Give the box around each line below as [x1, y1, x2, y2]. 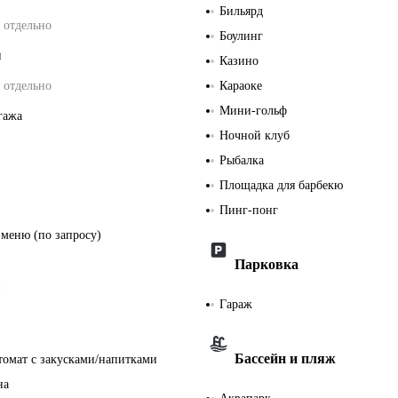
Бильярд [219, 4, 263, 18]
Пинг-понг [219, 203, 278, 217]
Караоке [219, 78, 262, 92]
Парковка [235, 256, 298, 272]
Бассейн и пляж [235, 350, 336, 366]
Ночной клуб [219, 128, 290, 142]
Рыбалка [219, 153, 264, 167]
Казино [219, 53, 259, 68]
